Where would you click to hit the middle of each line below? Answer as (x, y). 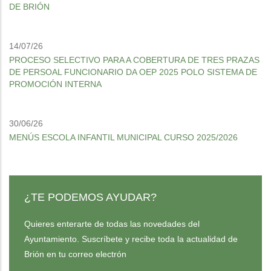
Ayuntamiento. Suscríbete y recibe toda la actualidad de (131, 239)
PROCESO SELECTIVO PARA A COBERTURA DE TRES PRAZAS (134, 60)
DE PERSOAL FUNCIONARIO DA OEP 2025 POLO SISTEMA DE (133, 72)
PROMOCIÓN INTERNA (55, 84)
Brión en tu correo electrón (75, 254)
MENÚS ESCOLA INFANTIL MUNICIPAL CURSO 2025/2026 (123, 137)
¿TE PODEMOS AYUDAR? (90, 197)
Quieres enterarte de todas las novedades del (112, 224)
